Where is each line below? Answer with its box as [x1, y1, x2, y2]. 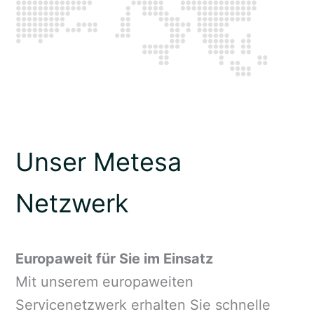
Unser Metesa [15, 146, 182, 177]
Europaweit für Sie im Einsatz [15, 250, 213, 267]
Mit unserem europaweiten [15, 273, 193, 290]
